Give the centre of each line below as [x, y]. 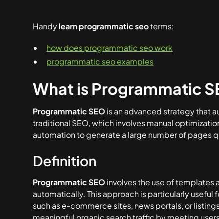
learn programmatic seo [104, 26]
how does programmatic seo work [110, 48]
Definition [65, 161]
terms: [162, 26]
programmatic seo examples [100, 61]
